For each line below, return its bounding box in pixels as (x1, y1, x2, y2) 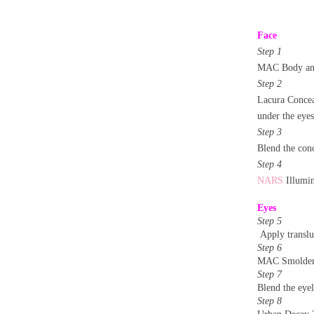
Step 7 (257, 268, 282, 280)
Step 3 (257, 126, 282, 137)
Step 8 (257, 295, 282, 306)
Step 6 (257, 242, 282, 253)
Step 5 (257, 215, 282, 226)
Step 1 (257, 46, 282, 57)
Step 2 (257, 78, 282, 89)
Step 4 (257, 158, 282, 170)
